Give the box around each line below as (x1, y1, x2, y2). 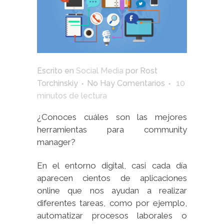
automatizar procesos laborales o (37, 210, 187, 220)
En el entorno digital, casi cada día (37, 160, 187, 170)
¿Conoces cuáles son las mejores (37, 111, 187, 122)
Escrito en (37, 65, 76, 75)
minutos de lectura (37, 90, 107, 100)
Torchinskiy (37, 78, 78, 88)
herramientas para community (37, 124, 187, 134)
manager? (37, 136, 75, 147)
